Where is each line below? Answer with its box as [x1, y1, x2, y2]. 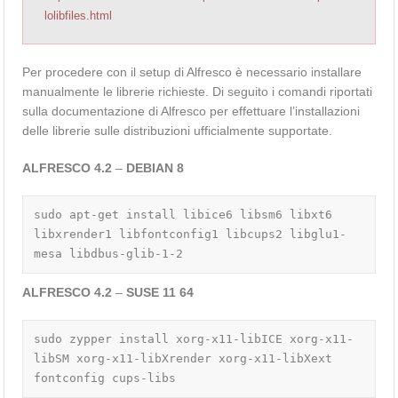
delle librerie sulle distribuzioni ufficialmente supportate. [22, 123, 333, 139]
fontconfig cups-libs [34, 371, 177, 386]
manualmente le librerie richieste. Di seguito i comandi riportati [22, 84, 373, 99]
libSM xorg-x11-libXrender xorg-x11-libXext [34, 352, 333, 366]
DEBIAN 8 [126, 161, 185, 176]
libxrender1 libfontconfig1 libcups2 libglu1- [34, 227, 347, 242]
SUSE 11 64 [126, 285, 195, 300]
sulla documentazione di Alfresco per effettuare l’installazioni [22, 104, 361, 119]
